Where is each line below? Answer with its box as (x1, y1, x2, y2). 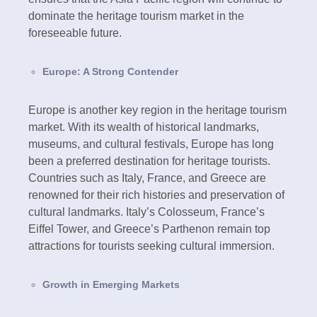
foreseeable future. (28, 26, 122, 39)
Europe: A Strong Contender (42, 65, 178, 77)
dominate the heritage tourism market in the (28, 9, 244, 22)
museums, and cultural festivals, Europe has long (28, 137, 274, 150)
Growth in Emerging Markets (42, 278, 180, 290)
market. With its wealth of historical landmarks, (28, 120, 259, 133)
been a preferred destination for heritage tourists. (28, 154, 270, 167)
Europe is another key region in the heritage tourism (28, 103, 287, 116)
